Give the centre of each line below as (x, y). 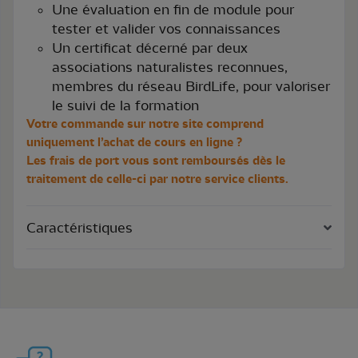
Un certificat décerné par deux (150, 48)
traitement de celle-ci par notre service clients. (157, 179)
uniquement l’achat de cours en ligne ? (136, 142)
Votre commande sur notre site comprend (145, 123)
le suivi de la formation (125, 105)
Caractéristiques (80, 227)
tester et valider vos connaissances (166, 28)
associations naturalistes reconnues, (170, 67)
